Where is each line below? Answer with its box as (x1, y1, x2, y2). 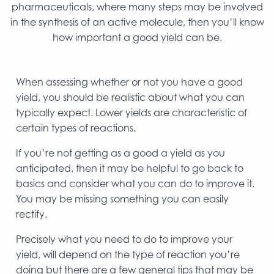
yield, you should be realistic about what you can (16, 91, 245, 103)
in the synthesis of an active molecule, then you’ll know (10, 15, 264, 28)
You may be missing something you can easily (16, 192, 229, 205)
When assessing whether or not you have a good (16, 75, 243, 88)
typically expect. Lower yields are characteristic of (16, 106, 247, 119)
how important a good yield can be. (52, 31, 222, 43)
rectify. (16, 207, 47, 220)
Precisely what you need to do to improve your (16, 232, 232, 245)
